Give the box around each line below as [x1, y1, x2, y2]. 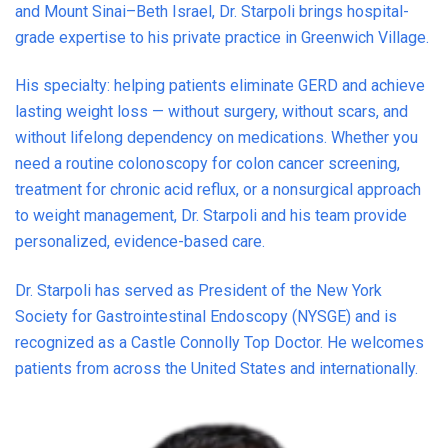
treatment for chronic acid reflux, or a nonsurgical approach [15, 180, 421, 200]
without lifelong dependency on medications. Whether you [15, 128, 418, 148]
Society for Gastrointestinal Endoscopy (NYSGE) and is [15, 306, 397, 326]
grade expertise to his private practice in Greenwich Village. [15, 28, 429, 47]
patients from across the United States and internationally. [15, 358, 418, 378]
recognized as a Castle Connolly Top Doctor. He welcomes [15, 332, 424, 352]
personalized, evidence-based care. [15, 232, 265, 252]
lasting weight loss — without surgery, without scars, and [15, 102, 408, 122]
